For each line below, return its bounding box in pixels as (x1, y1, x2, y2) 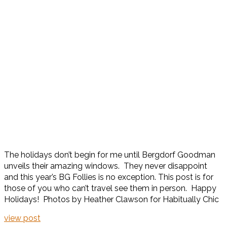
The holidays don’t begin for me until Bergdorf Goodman (4, 149, 215, 160)
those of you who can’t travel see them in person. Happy (4, 183, 216, 193)
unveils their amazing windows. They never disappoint (4, 161, 207, 171)
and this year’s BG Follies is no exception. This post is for (4, 172, 213, 182)
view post (4, 213, 41, 223)
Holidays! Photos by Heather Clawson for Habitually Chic (4, 194, 219, 204)
